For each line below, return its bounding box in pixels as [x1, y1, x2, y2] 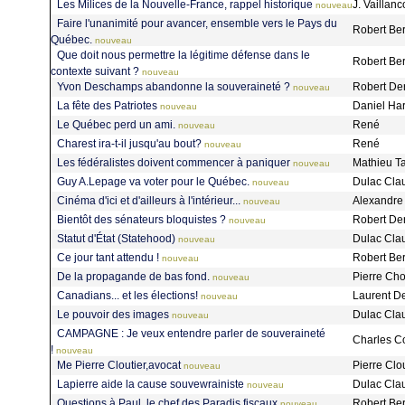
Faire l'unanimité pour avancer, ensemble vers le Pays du [57, 16, 337, 30]
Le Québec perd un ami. [57, 118, 175, 131]
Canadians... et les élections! [57, 288, 198, 302]
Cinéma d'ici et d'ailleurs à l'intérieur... [57, 193, 240, 207]
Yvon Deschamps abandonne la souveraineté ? [57, 80, 290, 93]
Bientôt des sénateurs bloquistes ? [57, 212, 226, 226]
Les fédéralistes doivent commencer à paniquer [57, 155, 290, 169]
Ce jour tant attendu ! [57, 250, 159, 264]
